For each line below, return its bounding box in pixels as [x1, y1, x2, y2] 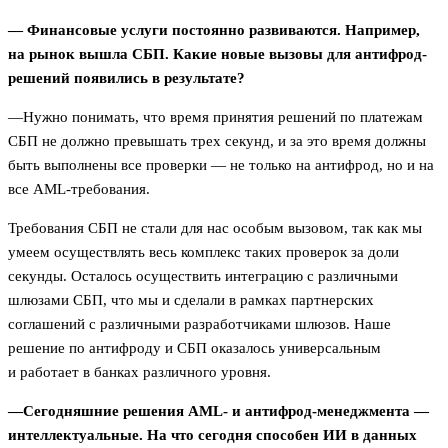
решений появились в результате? [8, 69, 249, 86]
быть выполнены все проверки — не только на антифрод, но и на [8, 156, 434, 173]
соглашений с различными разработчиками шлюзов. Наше [8, 315, 391, 332]
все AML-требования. [8, 180, 154, 197]
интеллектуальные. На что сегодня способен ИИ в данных [8, 426, 417, 443]
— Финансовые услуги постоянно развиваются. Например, [8, 21, 420, 38]
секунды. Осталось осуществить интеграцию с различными [8, 267, 398, 284]
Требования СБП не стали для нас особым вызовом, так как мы [8, 219, 422, 236]
